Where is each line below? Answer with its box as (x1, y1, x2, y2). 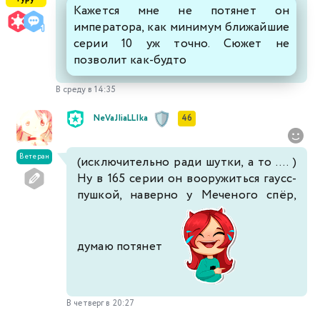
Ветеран (19, 151, 49, 162)
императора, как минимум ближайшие (74, 18, 289, 36)
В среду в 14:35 (56, 83, 116, 96)
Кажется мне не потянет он (74, 1, 289, 20)
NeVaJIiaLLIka (94, 112, 148, 125)
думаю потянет (77, 237, 165, 256)
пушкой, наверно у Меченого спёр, (77, 186, 296, 204)
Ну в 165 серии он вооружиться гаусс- (77, 169, 296, 188)
